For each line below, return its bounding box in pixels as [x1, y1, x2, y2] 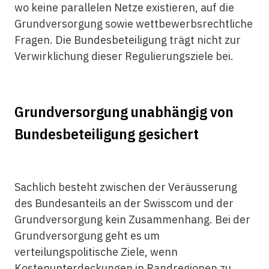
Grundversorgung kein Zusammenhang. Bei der [14, 213, 250, 226]
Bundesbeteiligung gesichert [14, 124, 199, 144]
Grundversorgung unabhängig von [14, 101, 234, 121]
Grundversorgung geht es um [14, 229, 160, 243]
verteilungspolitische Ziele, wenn [14, 245, 178, 259]
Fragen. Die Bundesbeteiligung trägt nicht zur [14, 33, 241, 47]
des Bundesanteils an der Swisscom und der [14, 196, 234, 210]
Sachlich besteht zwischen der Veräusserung [14, 180, 237, 194]
